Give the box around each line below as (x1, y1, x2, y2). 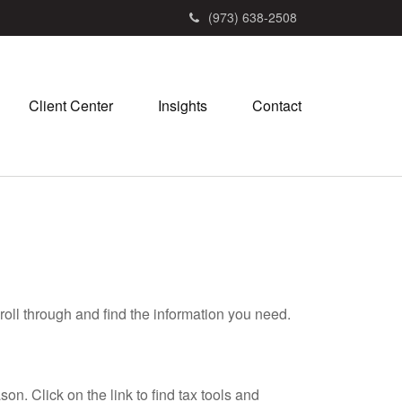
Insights (158, 95, 207, 117)
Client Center (29, 95, 113, 117)
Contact (252, 95, 301, 117)
